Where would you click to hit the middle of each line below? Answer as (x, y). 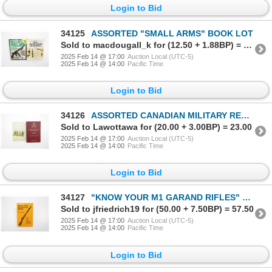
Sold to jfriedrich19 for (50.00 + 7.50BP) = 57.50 (157, 209)
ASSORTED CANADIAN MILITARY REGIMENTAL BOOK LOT (166, 115)
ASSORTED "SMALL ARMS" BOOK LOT (172, 33)
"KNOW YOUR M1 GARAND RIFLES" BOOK (167, 198)
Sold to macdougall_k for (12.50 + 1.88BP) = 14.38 (248, 45)
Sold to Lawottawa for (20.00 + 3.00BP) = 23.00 (156, 127)
